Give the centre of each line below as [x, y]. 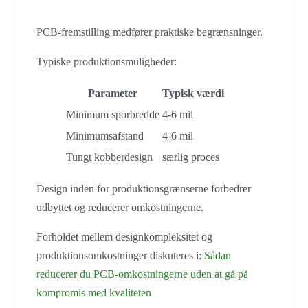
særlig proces [191, 157]
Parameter [113, 93]
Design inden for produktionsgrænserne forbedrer [144, 189]
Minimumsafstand [105, 136]
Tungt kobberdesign [109, 157]
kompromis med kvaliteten [94, 293]
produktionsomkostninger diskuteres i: [120, 256]
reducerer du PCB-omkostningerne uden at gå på [142, 274]
